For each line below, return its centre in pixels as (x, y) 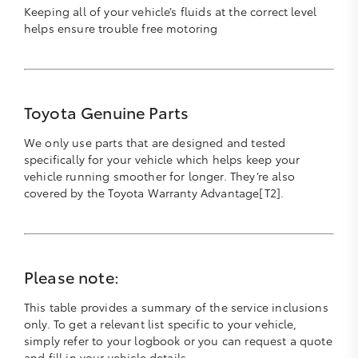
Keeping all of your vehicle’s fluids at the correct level (171, 12)
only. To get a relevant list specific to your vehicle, (161, 324)
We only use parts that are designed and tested (155, 143)
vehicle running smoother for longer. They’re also (159, 176)
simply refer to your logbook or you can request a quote (178, 341)
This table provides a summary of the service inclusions (176, 307)
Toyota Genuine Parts (107, 112)
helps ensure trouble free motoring (121, 28)
